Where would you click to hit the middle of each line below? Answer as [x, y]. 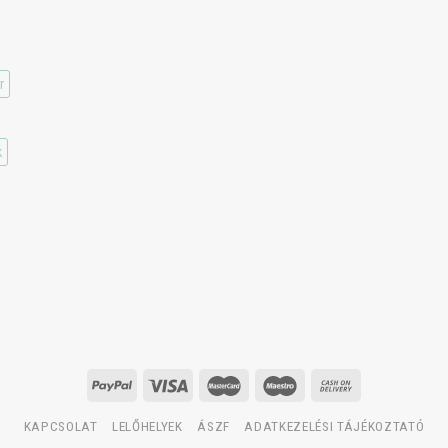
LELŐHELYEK [147, 427]
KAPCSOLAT [60, 427]
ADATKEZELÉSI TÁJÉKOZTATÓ [334, 427]
